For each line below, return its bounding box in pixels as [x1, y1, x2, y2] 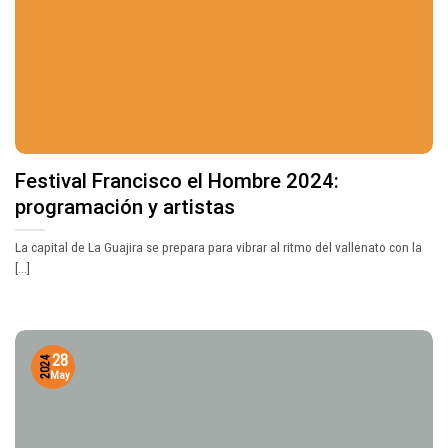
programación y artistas [15, 194, 235, 219]
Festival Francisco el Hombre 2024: [15, 168, 339, 193]
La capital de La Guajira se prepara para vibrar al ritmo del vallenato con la [15, 239, 422, 256]
